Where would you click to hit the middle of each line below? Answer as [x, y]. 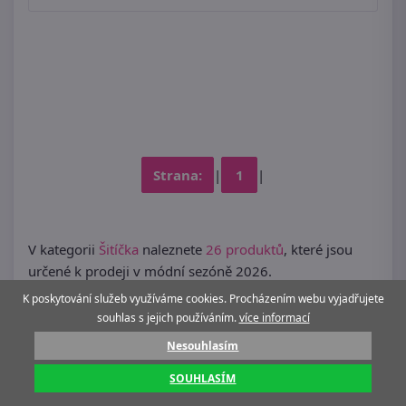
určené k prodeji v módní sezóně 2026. [150, 271]
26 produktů [245, 250]
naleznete [172, 250]
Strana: [178, 175]
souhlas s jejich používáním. [168, 318]
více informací [274, 318]
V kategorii [63, 250]
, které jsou [318, 250]
